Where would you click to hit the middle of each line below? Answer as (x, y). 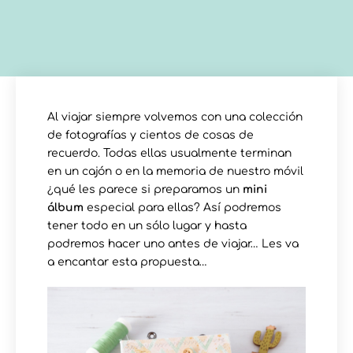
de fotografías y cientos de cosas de (150, 135)
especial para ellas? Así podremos (182, 207)
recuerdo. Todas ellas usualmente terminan (169, 153)
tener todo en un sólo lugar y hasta (147, 225)
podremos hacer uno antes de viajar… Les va (173, 243)
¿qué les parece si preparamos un (145, 189)
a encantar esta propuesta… (127, 262)
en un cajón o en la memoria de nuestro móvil (175, 171)
